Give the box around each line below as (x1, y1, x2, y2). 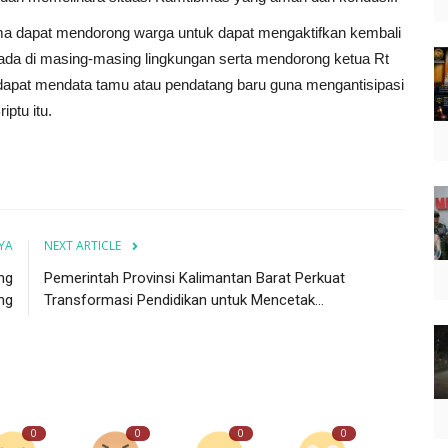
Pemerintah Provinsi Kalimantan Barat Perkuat (44, 268, 345, 287)
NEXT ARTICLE (44, 236, 121, 254)
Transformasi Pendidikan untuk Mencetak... (44, 290, 324, 309)
